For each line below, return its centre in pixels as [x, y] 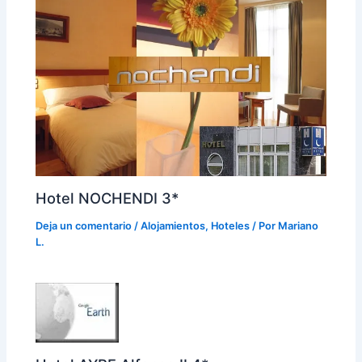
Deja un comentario [84, 226]
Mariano [299, 226]
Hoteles [231, 226]
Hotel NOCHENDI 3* [108, 198]
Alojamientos [173, 226]
